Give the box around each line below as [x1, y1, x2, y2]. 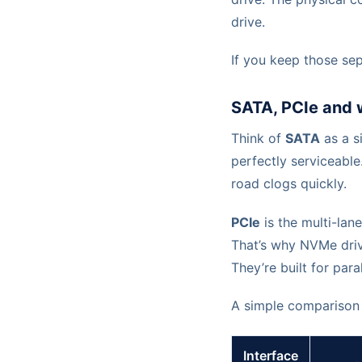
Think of [231, 130, 285, 147]
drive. [231, 14, 265, 31]
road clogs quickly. [231, 175, 347, 192]
